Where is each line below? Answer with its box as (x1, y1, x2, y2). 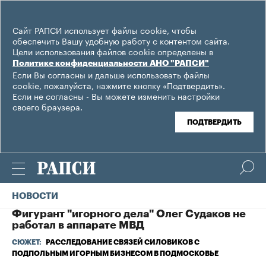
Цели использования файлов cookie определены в (12, 45, 213, 58)
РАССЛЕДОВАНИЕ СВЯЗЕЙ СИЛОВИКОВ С (46, 239, 199, 246)
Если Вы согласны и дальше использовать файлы (12, 68, 210, 81)
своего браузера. (12, 100, 83, 113)
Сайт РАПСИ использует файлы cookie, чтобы (12, 23, 197, 36)
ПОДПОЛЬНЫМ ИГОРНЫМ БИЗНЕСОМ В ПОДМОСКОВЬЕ (12, 250, 218, 258)
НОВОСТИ (12, 192, 58, 201)
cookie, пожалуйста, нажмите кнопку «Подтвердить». (12, 78, 225, 91)
